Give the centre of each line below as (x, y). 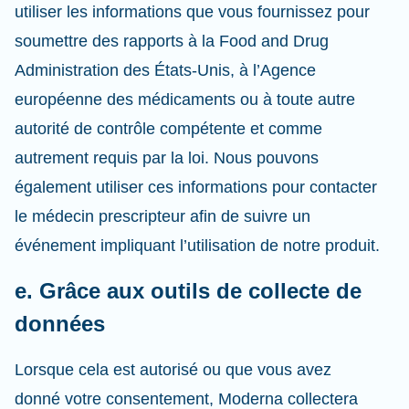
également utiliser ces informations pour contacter (196, 187)
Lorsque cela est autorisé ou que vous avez (173, 370)
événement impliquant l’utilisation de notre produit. (197, 246)
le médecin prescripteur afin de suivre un (163, 216)
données (60, 324)
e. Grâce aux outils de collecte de (188, 291)
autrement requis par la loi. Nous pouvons (167, 158)
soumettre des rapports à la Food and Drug (172, 41)
